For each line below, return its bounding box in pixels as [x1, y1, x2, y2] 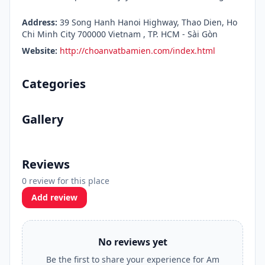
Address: [22, 17, 57, 28]
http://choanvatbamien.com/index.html [60, 45, 215, 56]
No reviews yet [98, 235, 167, 248]
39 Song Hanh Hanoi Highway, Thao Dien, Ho [57, 17, 237, 28]
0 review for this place [22, 175, 109, 186]
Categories [22, 76, 86, 92]
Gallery [22, 111, 63, 127]
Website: [22, 45, 57, 56]
